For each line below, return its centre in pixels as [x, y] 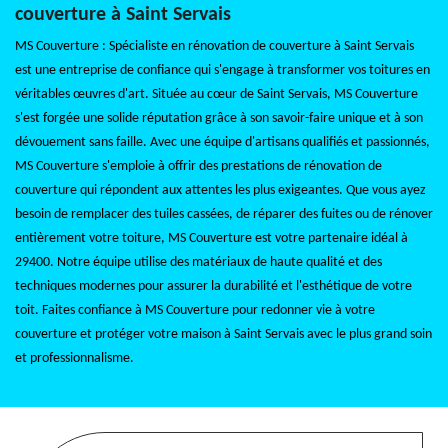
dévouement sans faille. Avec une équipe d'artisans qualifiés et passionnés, [222, 142]
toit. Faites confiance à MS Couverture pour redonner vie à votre [195, 310]
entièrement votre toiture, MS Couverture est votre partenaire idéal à [211, 238]
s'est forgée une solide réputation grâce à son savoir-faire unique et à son [219, 118]
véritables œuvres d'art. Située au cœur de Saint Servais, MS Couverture [216, 94]
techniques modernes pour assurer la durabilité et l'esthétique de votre [213, 286]
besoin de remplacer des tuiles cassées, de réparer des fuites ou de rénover [224, 214]
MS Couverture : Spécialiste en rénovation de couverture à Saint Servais [214, 46]
